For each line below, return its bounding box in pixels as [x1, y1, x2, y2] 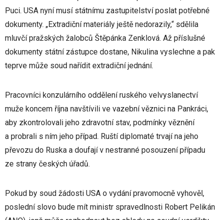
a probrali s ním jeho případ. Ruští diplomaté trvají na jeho [5, 132, 198, 141]
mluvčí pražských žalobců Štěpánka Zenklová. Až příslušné [5, 33, 205, 43]
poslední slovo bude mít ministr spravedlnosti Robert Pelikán [5, 202, 215, 212]
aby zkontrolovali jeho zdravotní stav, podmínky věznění [5, 118, 194, 127]
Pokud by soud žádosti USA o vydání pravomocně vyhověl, [5, 189, 204, 198]
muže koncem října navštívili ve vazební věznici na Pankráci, [5, 104, 208, 113]
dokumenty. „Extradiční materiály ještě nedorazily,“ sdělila [5, 20, 198, 29]
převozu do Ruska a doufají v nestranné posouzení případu [5, 145, 205, 155]
